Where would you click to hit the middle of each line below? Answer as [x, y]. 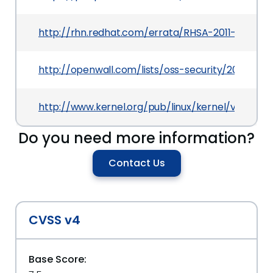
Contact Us [136, 163]
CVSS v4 [55, 220]
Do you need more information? [136, 138]
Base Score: [58, 259]
